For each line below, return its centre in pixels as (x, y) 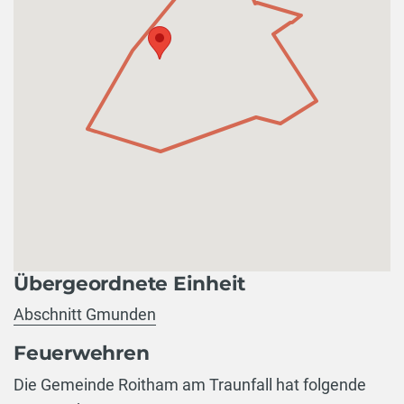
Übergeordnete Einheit (130, 283)
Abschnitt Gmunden (85, 315)
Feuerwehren (82, 353)
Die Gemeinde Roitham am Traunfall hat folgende (190, 384)
